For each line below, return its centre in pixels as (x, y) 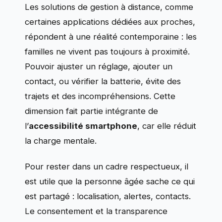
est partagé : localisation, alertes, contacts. (108, 196)
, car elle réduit (167, 126)
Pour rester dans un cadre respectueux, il (107, 166)
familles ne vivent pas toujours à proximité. (107, 51)
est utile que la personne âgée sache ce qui (110, 181)
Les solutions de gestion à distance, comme (109, 7)
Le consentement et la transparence (96, 211)
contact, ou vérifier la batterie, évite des (103, 81)
